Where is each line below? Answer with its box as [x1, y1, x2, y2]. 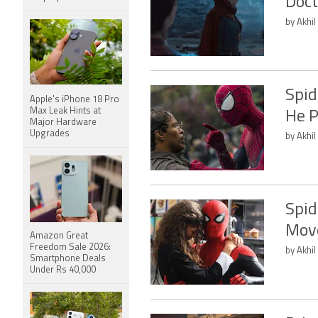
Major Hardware [30, 118, 97, 127]
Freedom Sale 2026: [30, 243, 111, 252]
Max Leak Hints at [30, 106, 101, 116]
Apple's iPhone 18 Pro [30, 95, 119, 104]
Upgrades [30, 129, 70, 138]
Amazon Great [30, 231, 88, 241]
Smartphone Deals [30, 254, 106, 263]
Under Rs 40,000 [30, 265, 96, 275]
